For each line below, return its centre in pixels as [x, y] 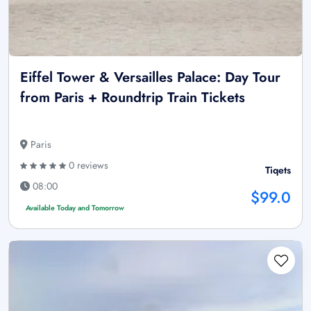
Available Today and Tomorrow [75, 208]
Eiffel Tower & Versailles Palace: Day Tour [150, 78]
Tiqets [278, 170]
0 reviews [87, 166]
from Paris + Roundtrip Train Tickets [133, 98]
